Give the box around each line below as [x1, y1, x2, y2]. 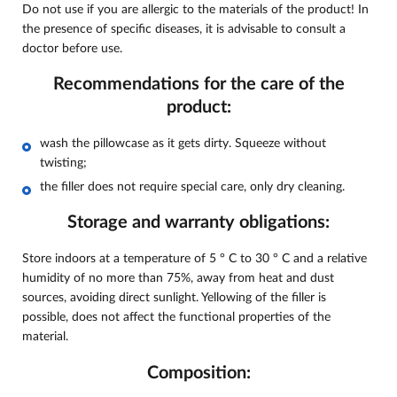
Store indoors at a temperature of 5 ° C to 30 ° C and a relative [22, 252, 367, 265]
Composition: [146, 363, 251, 382]
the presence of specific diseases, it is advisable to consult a [22, 22, 346, 35]
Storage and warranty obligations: [67, 214, 330, 232]
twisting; [40, 156, 87, 169]
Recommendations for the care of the [52, 75, 345, 94]
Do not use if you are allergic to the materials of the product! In [22, 3, 369, 16]
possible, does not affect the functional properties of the [22, 310, 331, 323]
